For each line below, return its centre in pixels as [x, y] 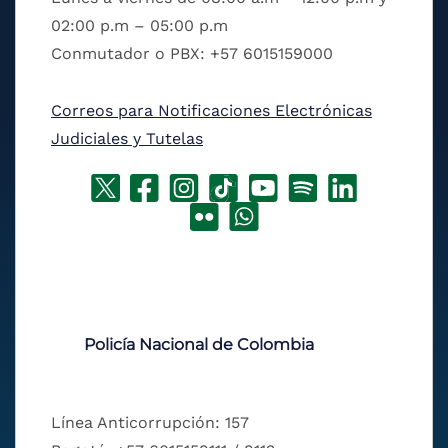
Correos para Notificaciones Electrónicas [211, 111]
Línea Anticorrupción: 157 [150, 423]
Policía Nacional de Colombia [199, 345]
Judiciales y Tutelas [127, 139]
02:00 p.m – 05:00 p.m [139, 26]
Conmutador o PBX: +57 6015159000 [192, 54]
